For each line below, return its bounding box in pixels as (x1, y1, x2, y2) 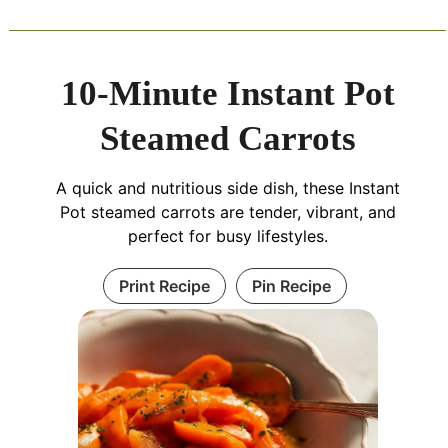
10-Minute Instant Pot (60, 74, 395, 114)
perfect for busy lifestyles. (127, 226, 328, 247)
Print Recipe (119, 276, 210, 297)
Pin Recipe (252, 276, 331, 297)
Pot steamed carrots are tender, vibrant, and (59, 202, 396, 223)
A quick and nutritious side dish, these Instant (55, 178, 400, 199)
